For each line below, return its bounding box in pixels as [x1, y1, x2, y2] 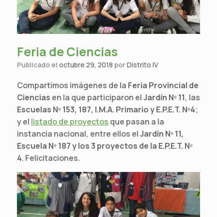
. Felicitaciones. [22, 152, 80, 163]
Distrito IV [127, 60, 158, 69]
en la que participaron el [50, 92, 143, 103]
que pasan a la [108, 116, 164, 127]
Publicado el [21, 60, 59, 69]
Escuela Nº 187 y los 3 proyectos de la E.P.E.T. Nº [17, 140, 193, 151]
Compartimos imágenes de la [17, 79, 128, 91]
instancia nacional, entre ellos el [17, 128, 140, 139]
